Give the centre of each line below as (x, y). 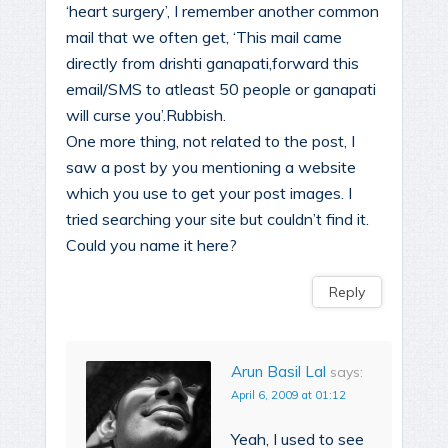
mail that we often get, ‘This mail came (204, 37)
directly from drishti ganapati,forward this (212, 63)
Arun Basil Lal (278, 372)
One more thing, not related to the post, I (210, 141)
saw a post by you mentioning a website (211, 167)
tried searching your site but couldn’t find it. (217, 219)
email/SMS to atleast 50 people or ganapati (221, 89)
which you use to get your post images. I (209, 193)
